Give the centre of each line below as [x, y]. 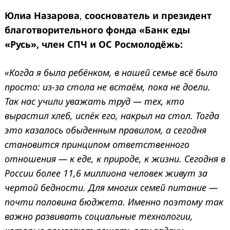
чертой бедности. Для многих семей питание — [111, 187]
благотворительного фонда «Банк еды [97, 30]
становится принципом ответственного [97, 144]
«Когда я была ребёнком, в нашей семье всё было [111, 72]
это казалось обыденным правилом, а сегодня [106, 130]
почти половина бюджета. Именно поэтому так [114, 202]
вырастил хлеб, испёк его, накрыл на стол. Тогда [112, 115]
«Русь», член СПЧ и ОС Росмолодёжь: [94, 44]
